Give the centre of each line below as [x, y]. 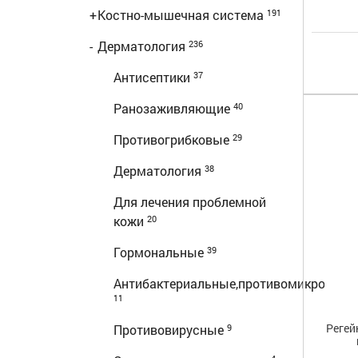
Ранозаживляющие [173, 108]
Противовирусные [170, 330]
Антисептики [153, 77]
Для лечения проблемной [190, 202]
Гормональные [160, 252]
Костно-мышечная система [182, 15]
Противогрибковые [173, 139]
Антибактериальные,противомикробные [235, 283]
